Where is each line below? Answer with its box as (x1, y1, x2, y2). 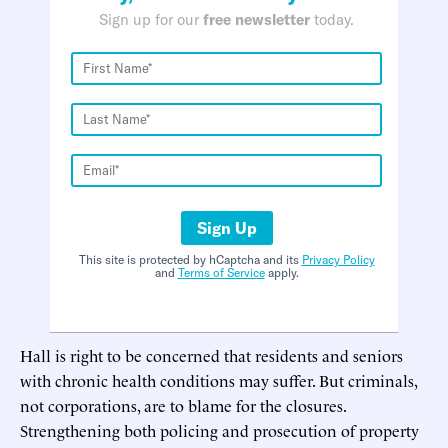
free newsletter (203, 9, 310, 29)
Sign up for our (99, 9, 203, 29)
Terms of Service (177, 264, 265, 280)
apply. (264, 264, 299, 280)
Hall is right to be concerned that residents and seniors (20, 343, 403, 366)
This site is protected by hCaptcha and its (78, 251, 302, 267)
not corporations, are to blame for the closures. (20, 393, 346, 416)
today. (310, 9, 354, 29)
